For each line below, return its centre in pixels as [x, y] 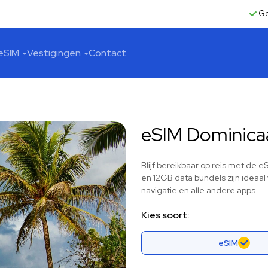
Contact [107, 53]
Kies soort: [166, 215]
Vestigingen [54, 53]
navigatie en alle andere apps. [200, 190]
